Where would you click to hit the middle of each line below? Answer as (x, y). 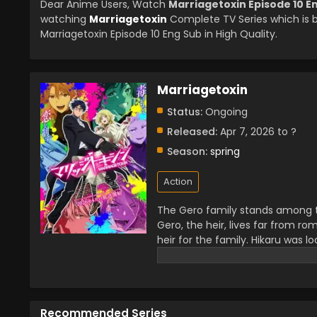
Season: (187, 151)
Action (178, 181)
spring (225, 151)
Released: (192, 132)
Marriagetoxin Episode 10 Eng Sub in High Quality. (159, 34)
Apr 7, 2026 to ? (257, 132)
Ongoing (225, 112)
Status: (185, 112)
